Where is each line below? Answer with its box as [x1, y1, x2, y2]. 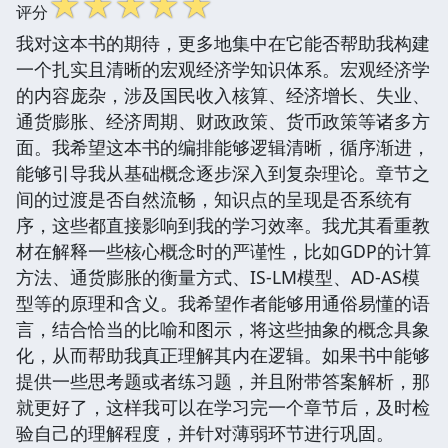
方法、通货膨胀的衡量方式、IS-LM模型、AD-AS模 [16, 264, 420, 289]
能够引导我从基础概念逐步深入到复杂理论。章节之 [16, 160, 430, 185]
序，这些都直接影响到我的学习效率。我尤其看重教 [16, 212, 430, 237]
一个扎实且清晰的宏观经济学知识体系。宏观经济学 [16, 56, 430, 81]
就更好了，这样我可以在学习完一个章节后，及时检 [16, 394, 430, 419]
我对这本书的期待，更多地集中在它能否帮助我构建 [16, 30, 430, 55]
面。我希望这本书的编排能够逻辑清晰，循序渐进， [16, 134, 430, 159]
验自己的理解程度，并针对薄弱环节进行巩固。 [16, 420, 394, 445]
